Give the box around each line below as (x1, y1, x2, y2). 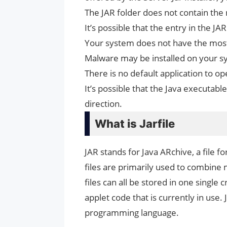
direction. (85, 98, 122, 110)
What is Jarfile (95, 117, 175, 131)
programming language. (85, 207, 179, 219)
